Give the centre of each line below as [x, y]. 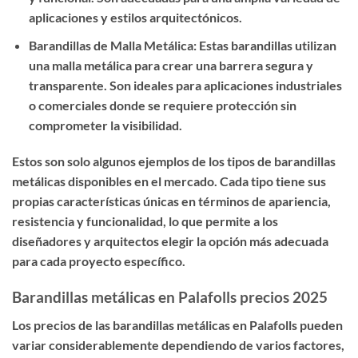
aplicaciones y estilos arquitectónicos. [135, 17]
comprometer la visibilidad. [105, 125]
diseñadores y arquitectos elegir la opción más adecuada [170, 241]
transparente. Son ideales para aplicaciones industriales [185, 85]
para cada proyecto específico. [99, 261]
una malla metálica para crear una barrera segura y [171, 65]
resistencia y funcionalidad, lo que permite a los [145, 221]
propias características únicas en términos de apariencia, [171, 201]
